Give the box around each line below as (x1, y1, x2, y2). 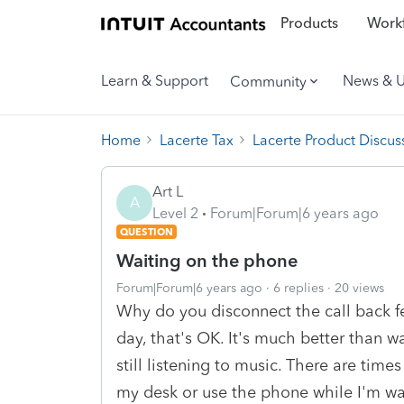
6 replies (273, 280, 324, 296)
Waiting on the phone (116, 249, 298, 271)
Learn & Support (101, 72, 208, 89)
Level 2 (152, 204, 198, 222)
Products (280, 14, 338, 32)
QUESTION (120, 225, 173, 238)
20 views (335, 280, 384, 296)
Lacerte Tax (160, 131, 234, 149)
